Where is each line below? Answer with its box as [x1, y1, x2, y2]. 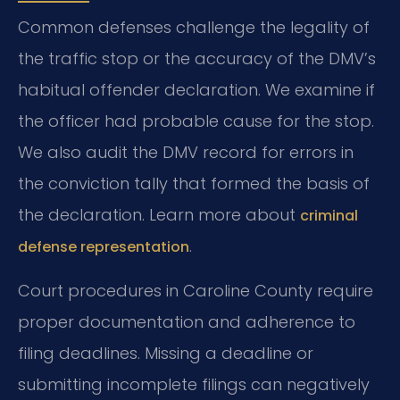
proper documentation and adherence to [18, 310, 355, 333]
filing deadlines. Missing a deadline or [18, 341, 313, 364]
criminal [300, 205, 358, 227]
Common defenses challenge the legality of [18, 16, 370, 39]
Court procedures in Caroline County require [18, 279, 373, 302]
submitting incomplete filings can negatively [18, 372, 370, 396]
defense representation [18, 237, 189, 258]
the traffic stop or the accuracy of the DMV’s [18, 47, 376, 71]
